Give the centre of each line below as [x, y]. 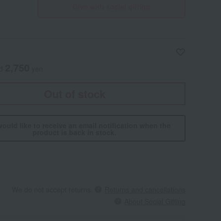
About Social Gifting [155, 201]
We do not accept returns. [52, 189]
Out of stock [74, 94]
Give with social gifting [111, 6]
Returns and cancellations [145, 189]
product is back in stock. [74, 132]
